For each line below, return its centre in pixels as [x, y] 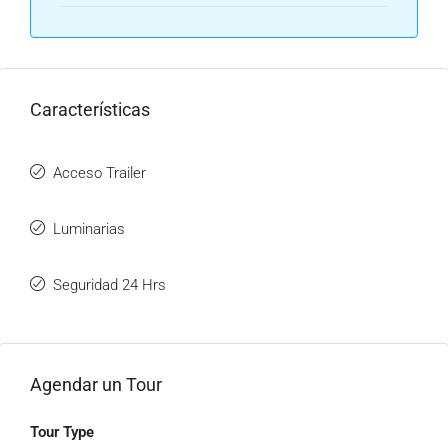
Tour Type [62, 432]
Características [90, 109]
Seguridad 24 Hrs [109, 285]
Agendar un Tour [96, 384]
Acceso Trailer [99, 173]
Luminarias [89, 229]
